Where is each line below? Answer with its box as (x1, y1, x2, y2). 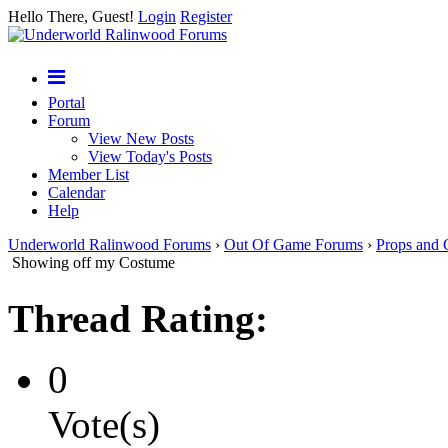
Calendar (48, 184, 105, 201)
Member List (48, 166, 129, 183)
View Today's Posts (88, 148, 212, 165)
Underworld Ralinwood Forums (8, 236, 211, 253)
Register (180, 8, 232, 25)
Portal (48, 94, 85, 111)
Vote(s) (48, 403, 160, 446)
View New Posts (88, 130, 194, 147)
